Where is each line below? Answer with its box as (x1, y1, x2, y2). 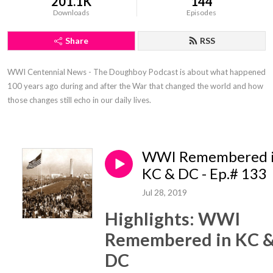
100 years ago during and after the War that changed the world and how (7, 81, 263, 91)
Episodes (186, 8, 217, 17)
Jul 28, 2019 (142, 186, 187, 197)
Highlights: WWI (105, 208, 240, 229)
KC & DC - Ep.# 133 (142, 165, 267, 182)
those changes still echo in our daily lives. (7, 95, 151, 105)
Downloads (53, 8, 90, 17)
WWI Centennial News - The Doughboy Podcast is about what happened (7, 67, 266, 77)
